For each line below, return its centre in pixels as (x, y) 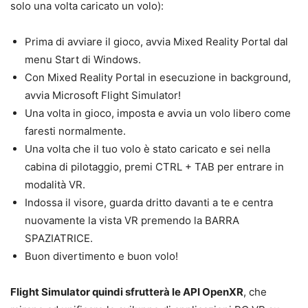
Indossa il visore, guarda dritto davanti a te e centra (149, 202)
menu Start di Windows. (83, 59)
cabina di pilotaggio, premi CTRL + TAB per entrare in (154, 166)
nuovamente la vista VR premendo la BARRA (132, 220)
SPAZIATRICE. (59, 238)
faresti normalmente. (75, 131)
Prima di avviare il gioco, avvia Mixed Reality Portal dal (156, 41)
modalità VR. (55, 184)
